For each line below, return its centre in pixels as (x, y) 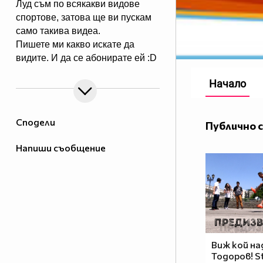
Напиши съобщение (61, 148)
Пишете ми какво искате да (75, 45)
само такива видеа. (58, 31)
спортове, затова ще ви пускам (84, 18)
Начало (227, 84)
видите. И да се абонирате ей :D (86, 58)
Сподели (36, 122)
